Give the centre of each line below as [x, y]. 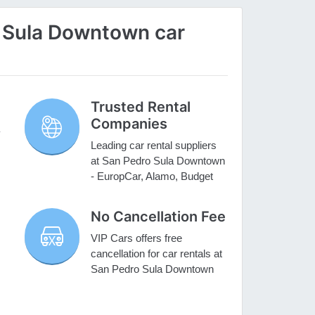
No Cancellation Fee [159, 217]
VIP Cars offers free [137, 238]
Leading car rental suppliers [154, 146]
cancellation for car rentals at [157, 254]
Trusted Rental [141, 107]
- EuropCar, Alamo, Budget [152, 176]
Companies [129, 124]
